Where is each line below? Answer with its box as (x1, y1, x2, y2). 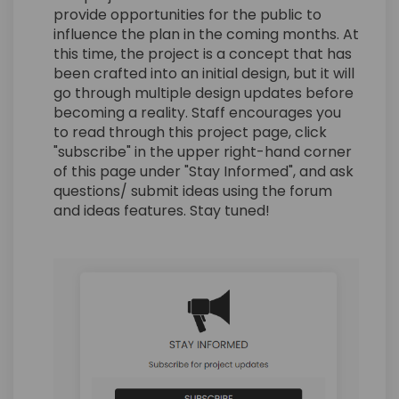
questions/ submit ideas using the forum (53, 180, 332, 201)
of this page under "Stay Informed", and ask (53, 160, 354, 182)
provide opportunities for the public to (53, 4, 322, 25)
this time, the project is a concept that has (53, 43, 352, 64)
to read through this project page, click (53, 121, 327, 142)
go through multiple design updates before (53, 82, 354, 103)
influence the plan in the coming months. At (53, 23, 359, 45)
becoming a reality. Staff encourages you (53, 102, 341, 123)
